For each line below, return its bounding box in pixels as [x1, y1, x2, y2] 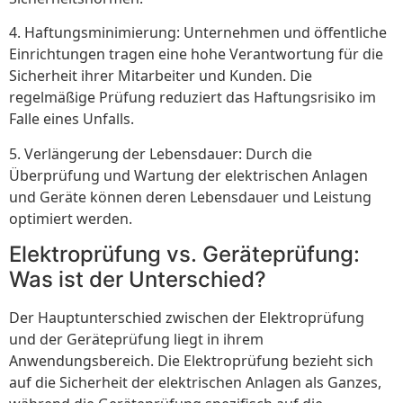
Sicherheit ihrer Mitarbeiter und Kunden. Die [9, 66, 312, 86]
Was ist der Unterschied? [9, 266, 266, 293]
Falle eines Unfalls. [9, 109, 134, 130]
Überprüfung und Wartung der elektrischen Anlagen [9, 165, 368, 185]
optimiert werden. [9, 208, 132, 228]
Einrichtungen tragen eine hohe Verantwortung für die [9, 44, 383, 65]
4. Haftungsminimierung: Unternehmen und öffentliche [9, 22, 387, 43]
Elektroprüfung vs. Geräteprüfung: [9, 241, 360, 268]
